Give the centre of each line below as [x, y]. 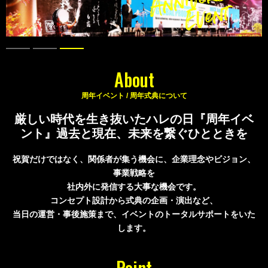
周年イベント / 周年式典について [134, 95]
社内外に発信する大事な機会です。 [134, 186]
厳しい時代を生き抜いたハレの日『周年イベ [134, 119]
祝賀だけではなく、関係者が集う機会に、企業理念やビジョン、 [134, 159]
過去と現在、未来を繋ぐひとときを [152, 133]
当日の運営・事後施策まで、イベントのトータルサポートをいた [134, 214]
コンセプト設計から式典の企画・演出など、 [134, 200]
